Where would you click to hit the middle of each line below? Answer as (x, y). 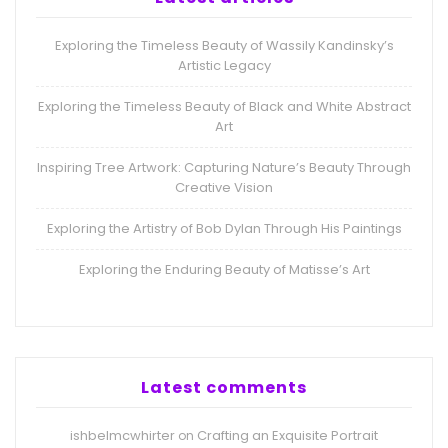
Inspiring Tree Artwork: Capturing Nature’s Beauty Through (224, 168)
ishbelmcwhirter (122, 436)
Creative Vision (224, 188)
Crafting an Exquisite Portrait (287, 436)
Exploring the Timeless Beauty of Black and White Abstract (224, 107)
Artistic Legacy (224, 66)
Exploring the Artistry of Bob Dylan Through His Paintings (224, 229)
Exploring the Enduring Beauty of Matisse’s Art (224, 270)
